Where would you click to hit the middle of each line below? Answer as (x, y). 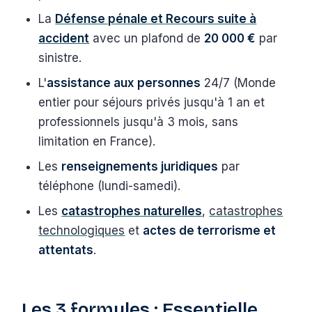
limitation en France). (97, 141)
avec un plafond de (147, 38)
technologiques (82, 230)
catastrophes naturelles (132, 211)
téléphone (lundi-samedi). (110, 186)
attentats (66, 250)
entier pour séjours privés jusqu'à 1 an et (152, 102)
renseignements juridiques (140, 166)
